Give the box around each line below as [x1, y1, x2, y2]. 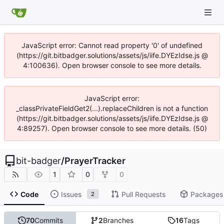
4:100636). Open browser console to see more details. [22, 61, 201, 69]
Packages [190, 189, 223, 198]
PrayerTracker [64, 155, 125, 166]
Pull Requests [121, 189, 165, 198]
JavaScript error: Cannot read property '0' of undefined [21, 41, 202, 49]
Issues [60, 189, 81, 198]
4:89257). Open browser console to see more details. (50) [17, 124, 207, 132]
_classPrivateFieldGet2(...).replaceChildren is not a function [16, 104, 208, 112]
